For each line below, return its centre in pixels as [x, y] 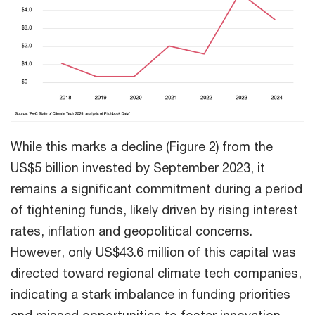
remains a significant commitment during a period [156, 188]
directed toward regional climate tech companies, [156, 272]
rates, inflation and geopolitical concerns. [131, 230]
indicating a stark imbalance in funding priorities [150, 294]
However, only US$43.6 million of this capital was [153, 251]
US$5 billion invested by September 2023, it [138, 167]
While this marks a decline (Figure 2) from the [142, 146]
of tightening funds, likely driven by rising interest [154, 209]
